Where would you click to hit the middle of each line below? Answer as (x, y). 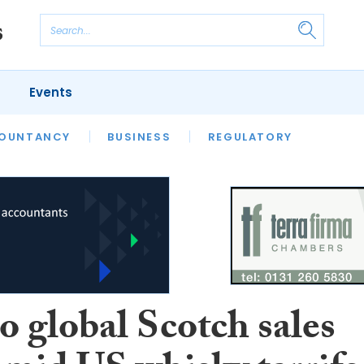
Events (50, 92)
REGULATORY (250, 136)
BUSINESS (139, 136)
